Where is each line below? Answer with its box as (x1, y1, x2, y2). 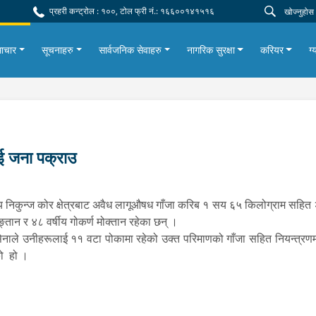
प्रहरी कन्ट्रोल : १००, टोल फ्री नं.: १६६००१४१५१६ (47, 5, 214, 18)
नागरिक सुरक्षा (186, 44, 235, 56)
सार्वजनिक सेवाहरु (98, 44, 162, 56)
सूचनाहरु (42, 44, 74, 56)
